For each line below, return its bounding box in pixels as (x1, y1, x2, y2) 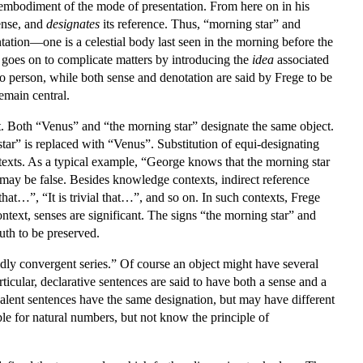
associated (274, 52, 329, 66)
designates (46, 16, 100, 31)
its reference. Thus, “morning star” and (100, 16, 301, 31)
